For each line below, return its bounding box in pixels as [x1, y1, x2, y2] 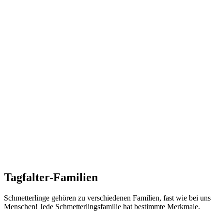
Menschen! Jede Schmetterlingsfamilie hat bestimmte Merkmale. [4, 202, 200, 211]
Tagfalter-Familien [4, 170, 98, 184]
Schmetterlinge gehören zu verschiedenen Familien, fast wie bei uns [4, 193, 211, 202]
